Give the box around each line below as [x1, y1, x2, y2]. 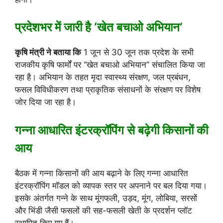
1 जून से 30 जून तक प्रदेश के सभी [81, 47, 194, 58]
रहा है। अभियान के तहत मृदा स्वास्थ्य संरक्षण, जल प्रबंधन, [15, 72, 191, 83]
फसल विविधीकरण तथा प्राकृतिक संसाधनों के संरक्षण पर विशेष [15, 85, 201, 95]
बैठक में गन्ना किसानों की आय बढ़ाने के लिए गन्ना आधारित [15, 168, 188, 178]
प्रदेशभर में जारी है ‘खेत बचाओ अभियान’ [15, 20, 182, 35]
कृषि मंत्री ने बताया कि [15, 47, 81, 58]
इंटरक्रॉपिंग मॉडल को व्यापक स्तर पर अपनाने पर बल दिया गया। [15, 180, 207, 191]
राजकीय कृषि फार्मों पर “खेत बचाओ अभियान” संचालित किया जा [15, 60, 205, 70]
